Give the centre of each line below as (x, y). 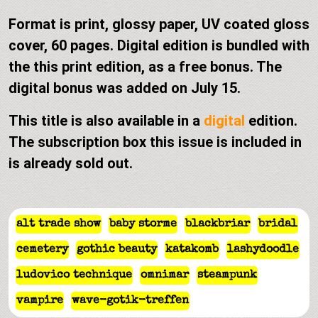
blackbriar (218, 225)
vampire (40, 301)
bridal (278, 225)
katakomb (192, 250)
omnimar (165, 276)
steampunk (227, 276)
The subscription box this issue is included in (155, 142)
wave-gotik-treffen (130, 301)
